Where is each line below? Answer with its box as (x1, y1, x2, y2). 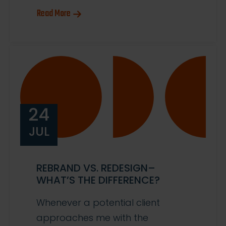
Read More (37, 7, 71, 22)
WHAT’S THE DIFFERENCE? (36, 173, 160, 188)
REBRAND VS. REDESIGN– (36, 161, 155, 176)
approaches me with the (36, 211, 148, 224)
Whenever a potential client (36, 196, 160, 209)
